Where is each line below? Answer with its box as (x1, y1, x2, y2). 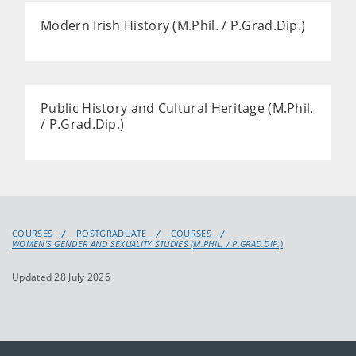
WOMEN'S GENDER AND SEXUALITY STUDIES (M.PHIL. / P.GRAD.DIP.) (12, 238, 283, 250)
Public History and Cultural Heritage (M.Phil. (41, 99, 314, 117)
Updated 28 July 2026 (12, 270, 110, 284)
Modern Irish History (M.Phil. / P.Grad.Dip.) (41, 16, 306, 34)
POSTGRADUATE (76, 227, 147, 240)
